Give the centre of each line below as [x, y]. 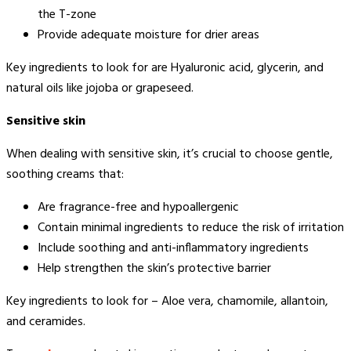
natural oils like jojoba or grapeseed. [100, 88]
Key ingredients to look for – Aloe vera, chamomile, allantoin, [167, 301]
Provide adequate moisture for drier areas [148, 35]
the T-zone [67, 14]
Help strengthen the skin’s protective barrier [154, 268]
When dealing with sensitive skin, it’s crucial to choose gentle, [170, 154]
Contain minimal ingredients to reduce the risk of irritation [191, 228]
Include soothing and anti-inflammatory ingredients [173, 248]
